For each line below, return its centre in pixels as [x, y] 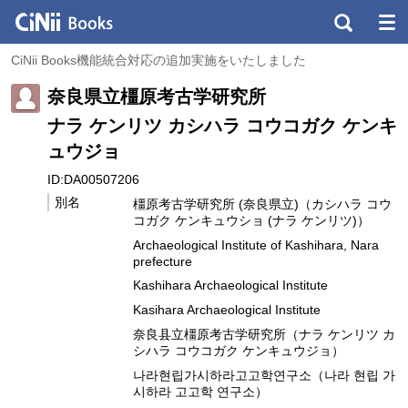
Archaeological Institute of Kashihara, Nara [256, 245]
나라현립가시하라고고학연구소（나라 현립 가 [264, 375]
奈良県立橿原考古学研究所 [157, 97]
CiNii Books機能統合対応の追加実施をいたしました [158, 60]
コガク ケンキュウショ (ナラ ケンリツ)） [251, 220]
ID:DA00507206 [93, 179]
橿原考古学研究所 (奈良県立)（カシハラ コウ [262, 204]
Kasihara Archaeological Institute [227, 310]
